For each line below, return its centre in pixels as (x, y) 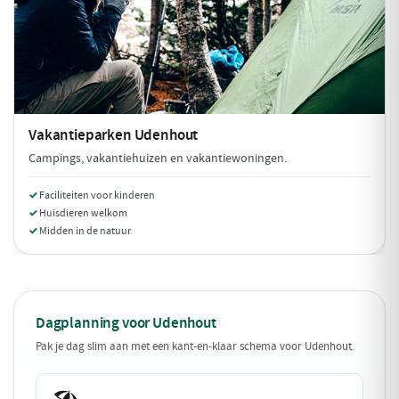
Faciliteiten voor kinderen (97, 195)
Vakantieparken (81, 135)
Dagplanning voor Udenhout (126, 323)
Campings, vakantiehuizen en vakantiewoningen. (158, 158)
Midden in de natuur (85, 231)
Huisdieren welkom (83, 213)
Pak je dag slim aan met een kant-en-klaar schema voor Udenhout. (195, 346)
